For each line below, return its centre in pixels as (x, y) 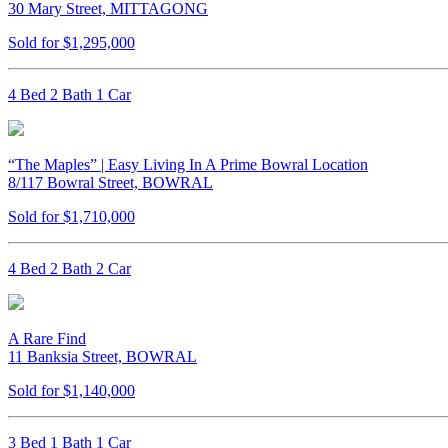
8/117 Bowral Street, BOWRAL (110, 183)
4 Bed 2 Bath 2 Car (69, 269)
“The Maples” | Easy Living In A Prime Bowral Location (188, 165)
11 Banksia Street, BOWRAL (102, 357)
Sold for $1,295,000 (71, 43)
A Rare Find (47, 339)
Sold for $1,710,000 (71, 217)
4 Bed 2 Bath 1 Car (69, 95)
